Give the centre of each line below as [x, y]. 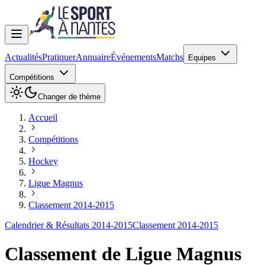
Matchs [170, 57]
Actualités [23, 57]
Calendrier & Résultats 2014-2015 [69, 225]
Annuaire [93, 57]
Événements [133, 57]
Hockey [43, 161]
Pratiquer [59, 57]
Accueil [43, 117]
